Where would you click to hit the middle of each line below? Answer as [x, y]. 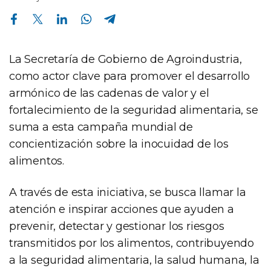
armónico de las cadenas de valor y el [109, 93]
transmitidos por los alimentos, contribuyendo [132, 243]
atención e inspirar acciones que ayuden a [122, 209]
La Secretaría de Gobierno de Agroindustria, [126, 59]
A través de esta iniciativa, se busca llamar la [128, 192]
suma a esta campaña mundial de [101, 127]
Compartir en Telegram [108, 12]
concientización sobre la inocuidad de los [119, 144]
